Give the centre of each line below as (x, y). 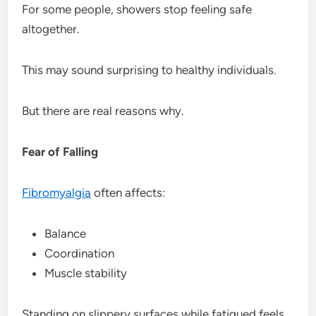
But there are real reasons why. (103, 110)
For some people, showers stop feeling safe (137, 9)
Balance (66, 233)
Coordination (80, 253)
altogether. (51, 29)
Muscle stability (86, 273)
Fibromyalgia (57, 192)
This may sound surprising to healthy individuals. (150, 69)
